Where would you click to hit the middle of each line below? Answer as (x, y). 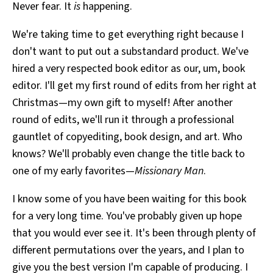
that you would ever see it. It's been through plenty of (134, 233)
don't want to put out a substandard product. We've (130, 51)
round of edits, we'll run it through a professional (123, 119)
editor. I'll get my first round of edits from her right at (134, 85)
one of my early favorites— (73, 171)
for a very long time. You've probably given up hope (127, 216)
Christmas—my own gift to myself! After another (122, 102)
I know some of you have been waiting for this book (129, 199)
